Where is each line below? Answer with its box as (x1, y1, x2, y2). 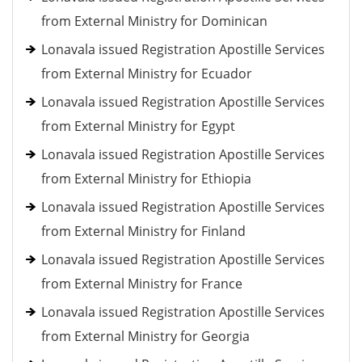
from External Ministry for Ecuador (41, 65, 252, 82)
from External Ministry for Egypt (41, 117, 235, 135)
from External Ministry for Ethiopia (41, 170, 251, 187)
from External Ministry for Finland (41, 222, 246, 240)
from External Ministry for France (41, 275, 242, 293)
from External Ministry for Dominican (41, 12, 267, 30)
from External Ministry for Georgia (41, 327, 250, 345)
